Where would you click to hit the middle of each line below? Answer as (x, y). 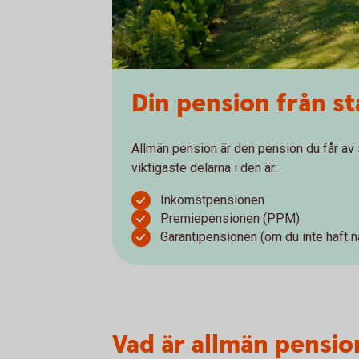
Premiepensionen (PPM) (230, 218)
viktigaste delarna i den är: (204, 168)
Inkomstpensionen (212, 200)
